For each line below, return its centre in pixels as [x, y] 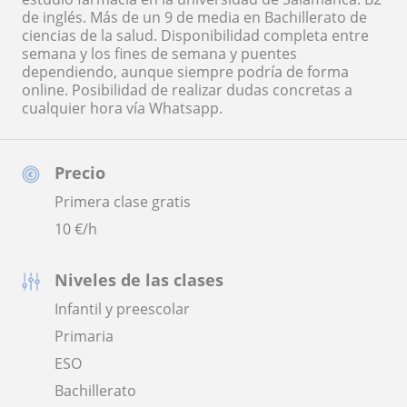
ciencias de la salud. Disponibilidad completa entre [195, 35]
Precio [80, 172]
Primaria [84, 336]
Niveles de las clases [139, 279]
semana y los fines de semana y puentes [159, 53]
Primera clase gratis [123, 201]
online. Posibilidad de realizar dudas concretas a [187, 89]
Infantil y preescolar [122, 308]
